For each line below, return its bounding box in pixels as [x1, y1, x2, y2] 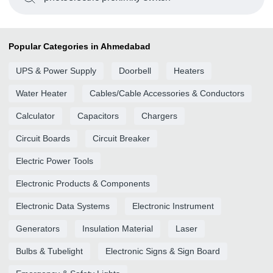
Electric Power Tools [16, 156, 93, 166]
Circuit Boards [16, 133, 70, 143]
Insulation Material [82, 224, 153, 233]
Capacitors [77, 111, 119, 121]
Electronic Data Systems [16, 201, 110, 211]
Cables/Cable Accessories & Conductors [90, 88, 244, 98]
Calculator [16, 111, 55, 121]
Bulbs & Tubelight [16, 246, 83, 256]
